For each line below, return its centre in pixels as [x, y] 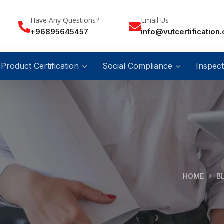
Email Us [155, 20]
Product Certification [40, 66]
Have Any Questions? [65, 20]
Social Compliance [137, 66]
